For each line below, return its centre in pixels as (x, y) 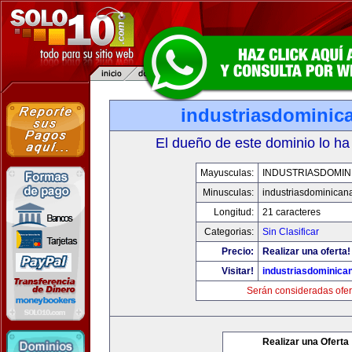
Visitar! (238, 271)
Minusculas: (228, 192)
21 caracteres (291, 212)
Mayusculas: (227, 173)
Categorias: (229, 232)
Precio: (238, 251)
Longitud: (234, 212)
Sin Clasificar (291, 232)
